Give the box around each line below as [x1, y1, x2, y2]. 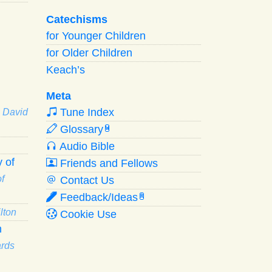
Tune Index [57, 106, 114, 118]
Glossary [57, 123, 103, 135]
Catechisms [46, 13, 107, 25]
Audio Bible [57, 140, 115, 152]
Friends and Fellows [57, 157, 158, 169]
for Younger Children [46, 29, 146, 42]
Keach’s [46, 63, 85, 76]
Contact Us [57, 174, 114, 186]
